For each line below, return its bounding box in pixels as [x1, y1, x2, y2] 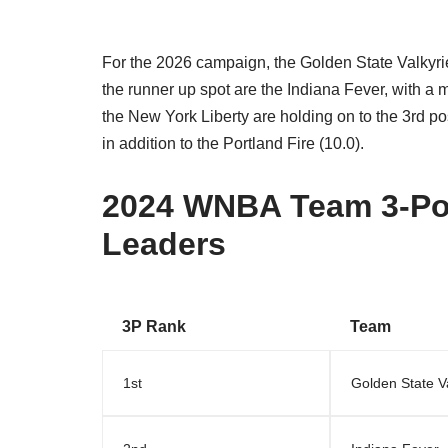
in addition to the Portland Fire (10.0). [102, 135, 364, 153]
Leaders [102, 226, 226, 263]
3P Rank [122, 318, 186, 336]
